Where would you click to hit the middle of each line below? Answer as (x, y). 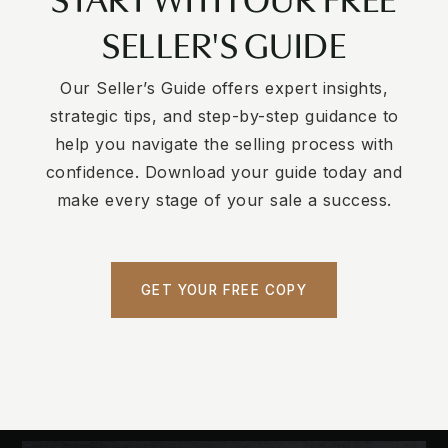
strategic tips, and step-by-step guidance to (224, 115)
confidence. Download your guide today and (224, 171)
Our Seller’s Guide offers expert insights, (224, 87)
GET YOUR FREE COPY (224, 289)
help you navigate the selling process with (224, 143)
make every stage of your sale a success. (224, 199)
